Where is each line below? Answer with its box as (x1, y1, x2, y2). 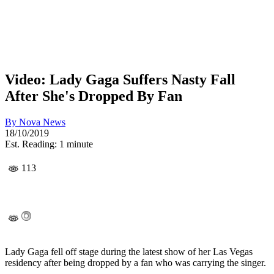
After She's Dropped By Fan (5, 87, 182, 104)
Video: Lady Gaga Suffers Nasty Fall (5, 71, 235, 87)
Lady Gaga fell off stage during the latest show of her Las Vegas (5, 246, 253, 257)
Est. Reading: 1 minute (5, 138, 93, 149)
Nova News (19, 116, 65, 127)
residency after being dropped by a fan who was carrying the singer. (5, 257, 266, 268)
